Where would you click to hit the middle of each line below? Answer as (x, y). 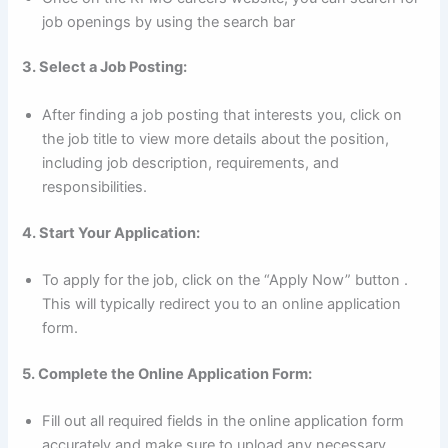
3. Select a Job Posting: (105, 67)
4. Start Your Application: (111, 232)
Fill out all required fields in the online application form (223, 421)
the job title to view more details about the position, (216, 138)
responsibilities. (95, 186)
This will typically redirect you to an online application (222, 304)
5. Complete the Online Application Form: (167, 373)
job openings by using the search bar (169, 21)
